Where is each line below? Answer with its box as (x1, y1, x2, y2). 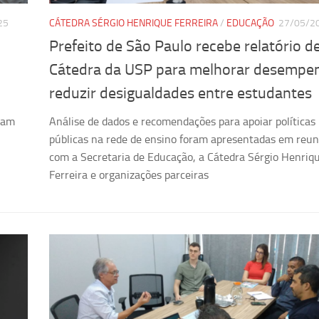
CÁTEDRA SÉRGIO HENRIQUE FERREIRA (49, 17, 218, 30)
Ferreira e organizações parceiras (49, 168, 209, 182)
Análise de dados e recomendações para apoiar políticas (49, 115, 315, 129)
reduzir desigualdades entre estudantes (49, 84, 312, 103)
